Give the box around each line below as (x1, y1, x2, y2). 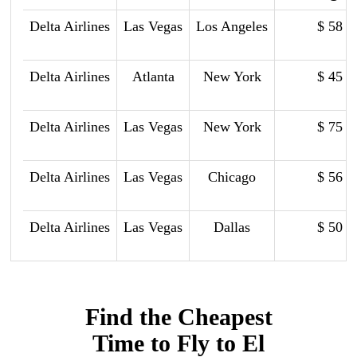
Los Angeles (196, 18, 269, 34)
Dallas (214, 218, 251, 235)
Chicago (208, 168, 257, 185)
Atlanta (131, 68, 175, 84)
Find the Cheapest (84, 303, 273, 330)
